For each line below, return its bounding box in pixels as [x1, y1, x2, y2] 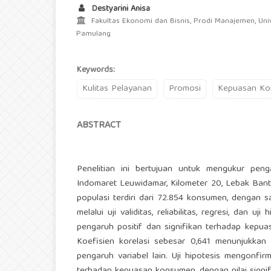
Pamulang [76, 27, 111, 42]
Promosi [169, 81, 201, 97]
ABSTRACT [77, 117, 121, 135]
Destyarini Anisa [90, 2, 150, 17]
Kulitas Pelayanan [82, 81, 152, 97]
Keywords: [77, 63, 115, 78]
